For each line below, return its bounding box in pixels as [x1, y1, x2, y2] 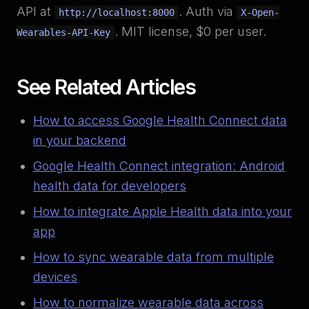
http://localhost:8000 [59, 7, 175, 18]
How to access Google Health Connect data [33, 113, 287, 128]
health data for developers [33, 179, 186, 193]
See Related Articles [17, 74, 195, 99]
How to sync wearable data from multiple [33, 250, 274, 264]
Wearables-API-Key [17, 27, 110, 38]
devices [33, 270, 77, 284]
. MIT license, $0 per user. [114, 24, 266, 39]
